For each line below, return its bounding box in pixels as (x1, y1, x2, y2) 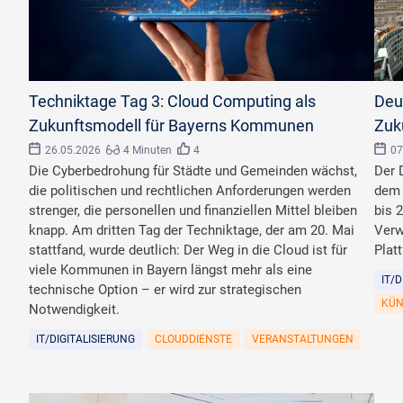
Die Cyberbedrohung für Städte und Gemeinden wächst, (29, 163, 357, 180)
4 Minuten (122, 144, 172, 157)
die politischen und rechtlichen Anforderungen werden (29, 183, 351, 200)
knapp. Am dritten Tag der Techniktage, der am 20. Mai (29, 222, 354, 239)
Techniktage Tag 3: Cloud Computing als (29, 92, 316, 112)
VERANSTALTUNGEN (252, 333, 354, 346)
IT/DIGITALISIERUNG (36, 333, 135, 346)
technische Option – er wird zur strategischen (29, 282, 301, 299)
